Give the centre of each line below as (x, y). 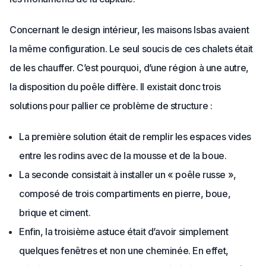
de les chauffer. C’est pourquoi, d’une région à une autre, (129, 67)
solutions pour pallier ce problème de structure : (111, 105)
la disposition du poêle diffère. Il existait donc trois (115, 86)
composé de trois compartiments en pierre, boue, (125, 193)
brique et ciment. (55, 212)
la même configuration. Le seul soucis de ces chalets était (131, 48)
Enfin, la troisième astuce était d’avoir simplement (124, 231)
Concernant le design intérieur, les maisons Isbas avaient (129, 29)
